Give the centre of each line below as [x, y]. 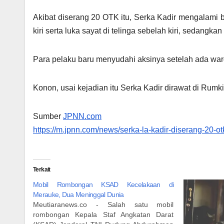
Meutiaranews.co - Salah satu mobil [103, 204]
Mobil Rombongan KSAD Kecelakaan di [103, 184]
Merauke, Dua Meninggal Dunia [78, 194]
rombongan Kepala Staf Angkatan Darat [103, 214]
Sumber [48, 116]
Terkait [42, 169]
